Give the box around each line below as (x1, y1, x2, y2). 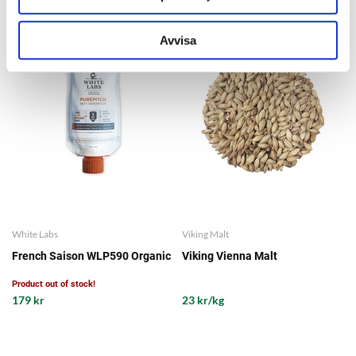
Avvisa (160, 33, 196, 47)
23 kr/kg (182, 292, 224, 307)
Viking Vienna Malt (182, 249, 277, 262)
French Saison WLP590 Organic (12, 249, 171, 262)
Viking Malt (182, 227, 229, 240)
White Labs (12, 227, 58, 240)
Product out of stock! (12, 278, 95, 289)
